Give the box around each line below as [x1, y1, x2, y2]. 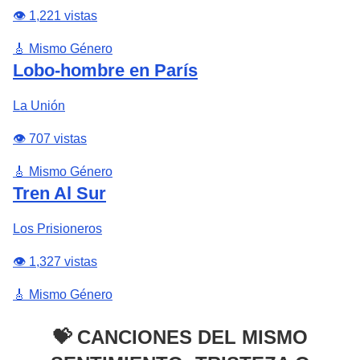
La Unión [13, 99, 65, 112]
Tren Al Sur [13, 183, 106, 203]
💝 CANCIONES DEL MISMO [52, 326, 308, 348]
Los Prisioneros [13, 222, 102, 235]
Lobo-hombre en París [13, 60, 198, 80]
